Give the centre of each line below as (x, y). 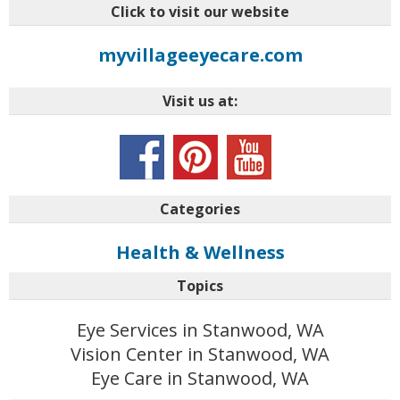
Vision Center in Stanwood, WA (200, 354)
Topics (200, 285)
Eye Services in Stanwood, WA (200, 329)
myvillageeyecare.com (200, 54)
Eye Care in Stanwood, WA (200, 378)
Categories (200, 208)
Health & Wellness (200, 252)
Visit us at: (200, 100)
